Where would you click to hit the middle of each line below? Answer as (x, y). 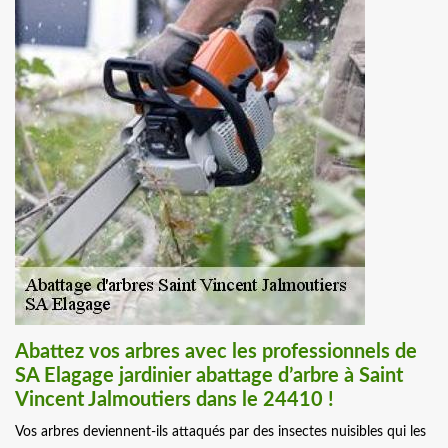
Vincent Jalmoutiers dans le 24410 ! (174, 400)
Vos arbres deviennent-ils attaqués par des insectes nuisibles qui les (220, 432)
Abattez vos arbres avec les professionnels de (216, 352)
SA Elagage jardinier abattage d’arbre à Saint (209, 376)
